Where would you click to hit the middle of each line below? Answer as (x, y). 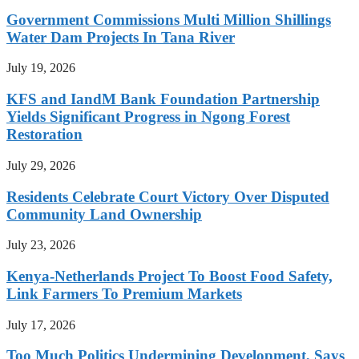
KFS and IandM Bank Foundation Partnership (163, 99)
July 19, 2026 (41, 68)
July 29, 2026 (41, 165)
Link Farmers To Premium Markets (124, 293)
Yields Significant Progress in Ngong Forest (148, 117)
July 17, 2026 (41, 325)
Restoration (44, 135)
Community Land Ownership (104, 214)
